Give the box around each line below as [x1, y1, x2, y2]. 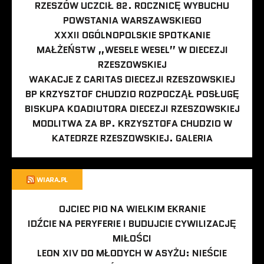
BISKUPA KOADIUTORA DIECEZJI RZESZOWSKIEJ [24, 102, 240, 116]
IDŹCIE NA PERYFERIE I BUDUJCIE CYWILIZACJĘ [28, 217, 236, 231]
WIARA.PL [36, 174, 68, 185]
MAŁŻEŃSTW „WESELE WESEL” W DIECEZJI [36, 43, 228, 57]
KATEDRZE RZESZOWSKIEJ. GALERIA [51, 131, 213, 146]
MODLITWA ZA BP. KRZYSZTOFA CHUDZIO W [32, 117, 232, 131]
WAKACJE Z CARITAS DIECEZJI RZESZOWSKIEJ [29, 72, 235, 87]
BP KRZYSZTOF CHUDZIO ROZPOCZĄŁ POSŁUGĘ [25, 87, 239, 101]
